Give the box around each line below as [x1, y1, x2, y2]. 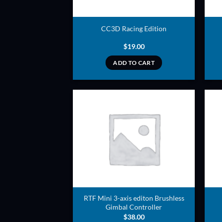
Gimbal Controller [106, 203, 163, 212]
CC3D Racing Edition [101, 24, 167, 33]
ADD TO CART [113, 59, 155, 66]
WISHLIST [155, 127, 182, 134]
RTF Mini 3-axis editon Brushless [83, 194, 184, 203]
